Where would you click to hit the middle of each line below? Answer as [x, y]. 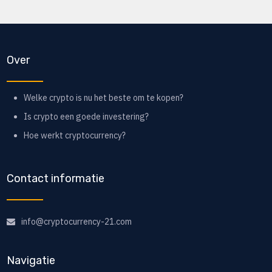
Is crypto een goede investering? [86, 117]
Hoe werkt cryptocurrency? [74, 136]
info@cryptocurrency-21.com [76, 222]
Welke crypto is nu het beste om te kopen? [103, 98]
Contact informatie [55, 179]
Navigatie [31, 261]
